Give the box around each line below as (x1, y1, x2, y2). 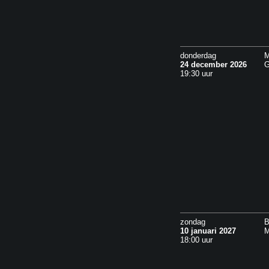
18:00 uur (180, 235, 213, 244)
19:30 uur (180, 69, 213, 78)
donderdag (180, 51, 216, 60)
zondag (180, 217, 205, 226)
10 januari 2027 (180, 226, 236, 235)
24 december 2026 (180, 60, 247, 69)
